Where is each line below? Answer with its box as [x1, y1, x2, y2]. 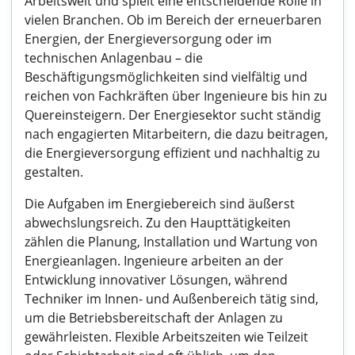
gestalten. [25, 163, 83, 181]
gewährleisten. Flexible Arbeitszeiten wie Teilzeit [25, 328, 308, 345]
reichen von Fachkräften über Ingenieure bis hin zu [25, 87, 327, 105]
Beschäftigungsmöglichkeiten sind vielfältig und [25, 68, 307, 86]
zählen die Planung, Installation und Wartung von [25, 233, 318, 250]
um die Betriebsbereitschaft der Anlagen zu [25, 309, 283, 326]
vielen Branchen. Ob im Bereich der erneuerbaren [25, 11, 322, 29]
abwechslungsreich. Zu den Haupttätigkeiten [25, 214, 291, 231]
